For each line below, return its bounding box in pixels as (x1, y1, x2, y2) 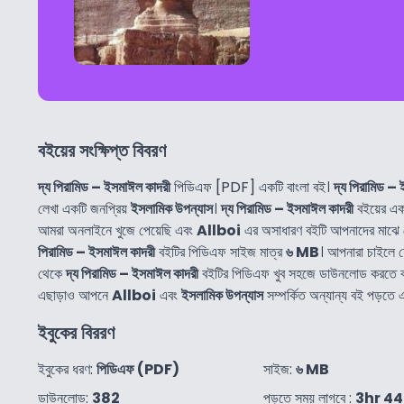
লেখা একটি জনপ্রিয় (38, 198, 131, 220)
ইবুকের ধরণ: (38, 359, 96, 381)
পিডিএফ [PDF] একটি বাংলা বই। (170, 177, 334, 198)
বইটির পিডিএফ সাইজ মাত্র (155, 242, 286, 263)
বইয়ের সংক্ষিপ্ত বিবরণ (38, 138, 166, 164)
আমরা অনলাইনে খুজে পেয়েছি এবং (38, 220, 197, 242)
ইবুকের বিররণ (38, 320, 115, 346)
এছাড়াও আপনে (38, 285, 112, 307)
